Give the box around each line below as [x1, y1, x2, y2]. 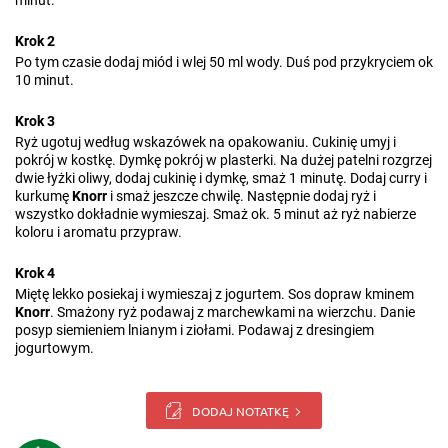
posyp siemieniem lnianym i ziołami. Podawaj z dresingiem [15, 322, 374, 338]
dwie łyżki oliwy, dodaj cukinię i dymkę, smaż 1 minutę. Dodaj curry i [15, 170, 427, 186]
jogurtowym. [15, 340, 94, 356]
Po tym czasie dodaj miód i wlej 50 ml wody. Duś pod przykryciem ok [15, 54, 433, 70]
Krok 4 [15, 265, 55, 281]
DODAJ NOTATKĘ [192, 402, 289, 419]
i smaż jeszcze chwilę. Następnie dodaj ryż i [107, 188, 376, 204]
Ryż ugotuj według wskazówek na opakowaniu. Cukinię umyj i [15, 134, 396, 150]
